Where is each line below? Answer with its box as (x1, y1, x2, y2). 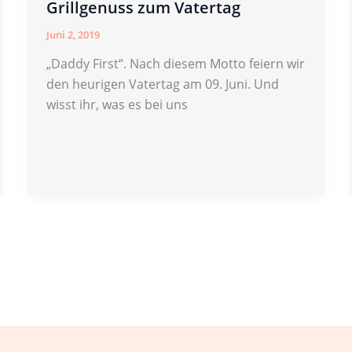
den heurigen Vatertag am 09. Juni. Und (46, 75, 279, 93)
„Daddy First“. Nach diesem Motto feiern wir (46, 55, 305, 73)
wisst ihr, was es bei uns (46, 96, 188, 114)
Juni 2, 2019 (46, 27, 100, 42)
